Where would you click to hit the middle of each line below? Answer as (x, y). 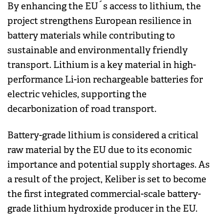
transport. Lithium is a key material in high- (102, 65)
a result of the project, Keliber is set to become (107, 180)
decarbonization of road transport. (82, 109)
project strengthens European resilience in (99, 21)
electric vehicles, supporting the (77, 95)
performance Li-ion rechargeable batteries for (105, 80)
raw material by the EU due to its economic (99, 150)
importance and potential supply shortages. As (109, 165)
